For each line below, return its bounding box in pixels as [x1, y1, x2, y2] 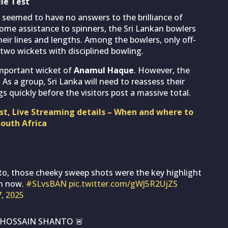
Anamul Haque [74, 64, 134, 76]
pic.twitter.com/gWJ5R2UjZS [69, 178, 178, 189]
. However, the [134, 64, 190, 76]
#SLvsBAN [26, 178, 67, 189]
